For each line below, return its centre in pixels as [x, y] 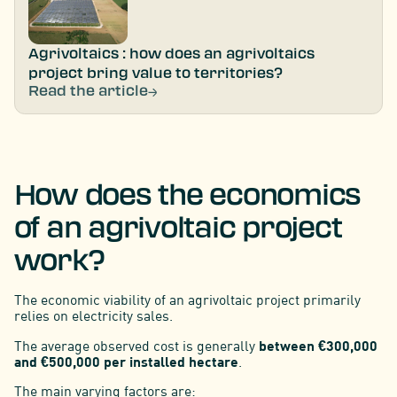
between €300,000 [316, 345]
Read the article [89, 91]
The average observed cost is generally [134, 345]
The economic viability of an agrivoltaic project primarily [187, 299]
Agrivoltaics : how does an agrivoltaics [172, 54]
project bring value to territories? [156, 74]
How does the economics [187, 195]
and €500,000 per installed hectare [126, 361]
